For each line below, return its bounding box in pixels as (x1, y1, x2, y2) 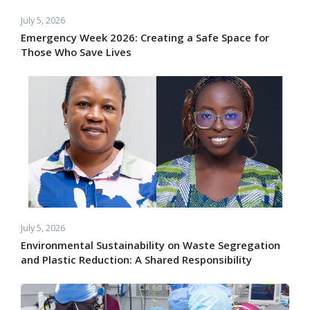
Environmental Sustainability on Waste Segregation (21, 238, 280, 252)
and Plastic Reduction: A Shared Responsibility (21, 253, 252, 266)
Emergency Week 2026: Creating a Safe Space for (21, 30, 269, 44)
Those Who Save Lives (21, 45, 131, 59)
